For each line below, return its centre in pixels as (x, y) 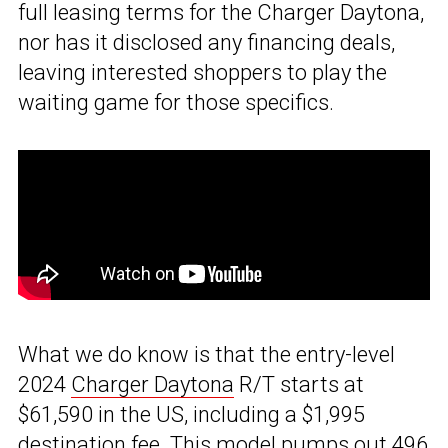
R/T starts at (299, 385)
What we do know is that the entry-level (206, 355)
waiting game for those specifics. (176, 103)
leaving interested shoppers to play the (202, 73)
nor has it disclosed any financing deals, (206, 43)
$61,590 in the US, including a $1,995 (191, 415)
